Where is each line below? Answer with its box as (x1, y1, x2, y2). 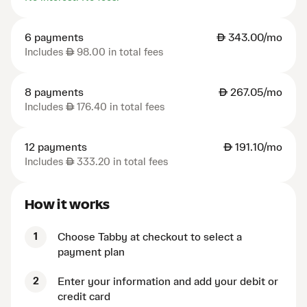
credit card (58, 291, 110, 303)
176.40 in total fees (74, 102, 164, 113)
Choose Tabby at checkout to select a (58, 232, 242, 243)
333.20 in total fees (74, 157, 168, 168)
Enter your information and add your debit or (58, 276, 278, 288)
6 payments (25, 32, 84, 44)
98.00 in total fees (74, 47, 163, 58)
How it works (25, 197, 110, 212)
